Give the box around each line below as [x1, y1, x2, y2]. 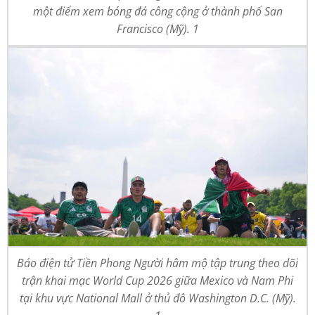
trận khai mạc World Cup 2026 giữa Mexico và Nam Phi [22, 273, 293, 289]
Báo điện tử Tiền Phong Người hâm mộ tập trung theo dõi [17, 255, 298, 271]
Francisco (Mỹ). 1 [116, 20, 199, 37]
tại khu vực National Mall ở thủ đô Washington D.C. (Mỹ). [19, 290, 296, 307]
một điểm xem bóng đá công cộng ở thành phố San [32, 3, 283, 19]
